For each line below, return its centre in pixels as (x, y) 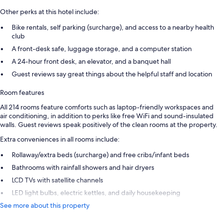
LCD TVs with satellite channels (57, 180)
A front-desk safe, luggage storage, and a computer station (102, 49)
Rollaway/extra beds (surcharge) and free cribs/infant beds (100, 155)
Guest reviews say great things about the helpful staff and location (112, 74)
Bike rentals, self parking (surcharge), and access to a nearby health (113, 27)
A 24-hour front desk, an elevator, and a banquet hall (91, 62)
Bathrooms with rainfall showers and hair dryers (83, 168)
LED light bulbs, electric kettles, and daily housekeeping (96, 193)
